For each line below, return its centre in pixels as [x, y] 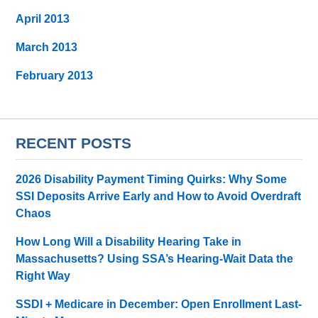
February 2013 [55, 75]
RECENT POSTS [74, 143]
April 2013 [43, 18]
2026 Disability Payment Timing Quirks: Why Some [152, 180]
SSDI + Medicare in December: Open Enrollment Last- [159, 305]
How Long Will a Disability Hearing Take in [129, 242]
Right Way [43, 276]
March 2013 [47, 47]
